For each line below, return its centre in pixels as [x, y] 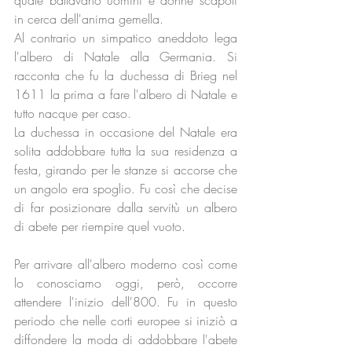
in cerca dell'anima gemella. [89, 19]
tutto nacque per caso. [73, 113]
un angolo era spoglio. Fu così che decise [126, 189]
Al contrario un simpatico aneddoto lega [126, 38]
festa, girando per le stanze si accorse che [126, 170]
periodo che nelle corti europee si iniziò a [126, 321]
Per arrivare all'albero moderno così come [126, 264]
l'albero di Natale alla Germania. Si [126, 57]
